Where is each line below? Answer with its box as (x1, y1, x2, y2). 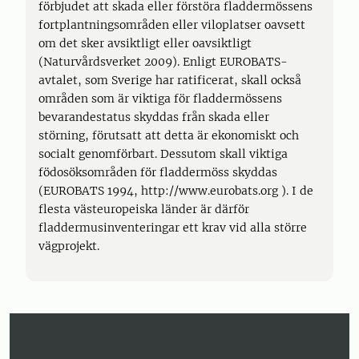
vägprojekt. (38, 239, 99, 253)
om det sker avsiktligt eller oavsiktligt (38, 36, 252, 50)
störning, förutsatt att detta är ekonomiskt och (38, 128, 299, 143)
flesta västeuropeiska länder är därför (38, 202, 249, 216)
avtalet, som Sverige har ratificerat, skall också (38, 73, 301, 87)
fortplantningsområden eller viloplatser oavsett (38, 18, 305, 32)
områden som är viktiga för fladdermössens (38, 91, 282, 106)
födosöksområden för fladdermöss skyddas (38, 165, 277, 179)
